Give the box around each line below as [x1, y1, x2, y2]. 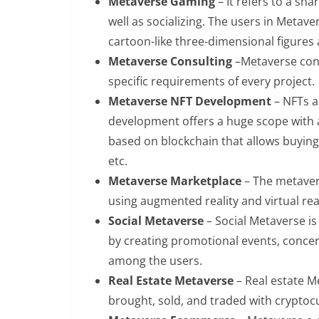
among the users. [108, 253, 202, 268]
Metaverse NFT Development [108, 93, 271, 109]
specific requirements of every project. [108, 73, 315, 89]
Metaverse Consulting [108, 53, 232, 69]
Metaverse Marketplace [108, 173, 241, 189]
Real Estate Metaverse [108, 273, 236, 288]
